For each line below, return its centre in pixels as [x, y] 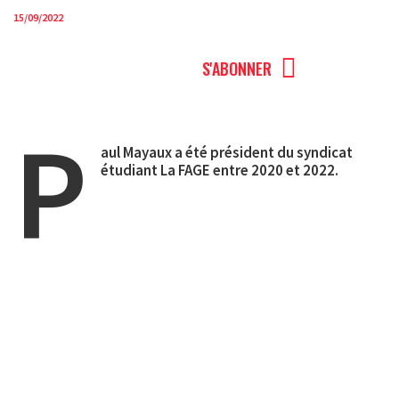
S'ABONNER [236, 69]
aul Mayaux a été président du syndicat [227, 152]
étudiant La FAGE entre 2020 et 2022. [220, 170]
